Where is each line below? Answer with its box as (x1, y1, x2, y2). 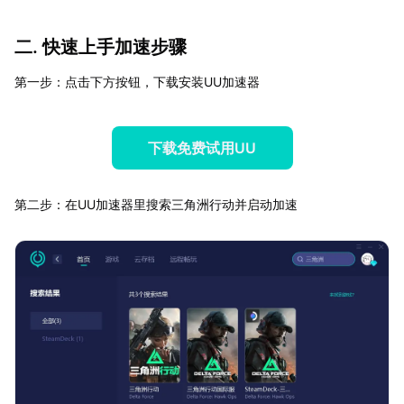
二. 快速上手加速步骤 (14, 35, 187, 58)
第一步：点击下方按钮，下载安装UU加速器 (14, 73, 260, 89)
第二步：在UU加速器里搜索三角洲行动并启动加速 (14, 196, 298, 212)
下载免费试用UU (148, 138, 256, 157)
